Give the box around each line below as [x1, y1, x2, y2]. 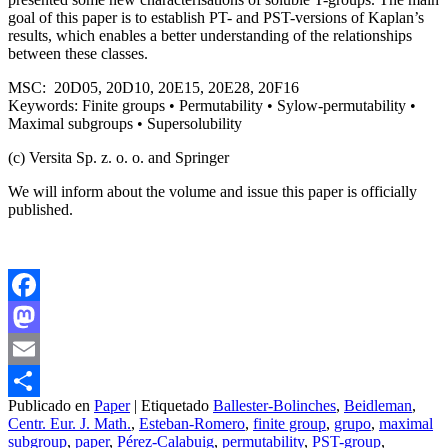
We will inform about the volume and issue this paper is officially [8, 183, 417, 201]
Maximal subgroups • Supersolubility [8, 115, 242, 133]
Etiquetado [141, 397, 209, 415]
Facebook [8, 308, 70, 326]
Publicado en [8, 397, 90, 415]
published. [8, 201, 73, 219]
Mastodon [8, 340, 71, 358]
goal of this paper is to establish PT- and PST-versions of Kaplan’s [8, 9, 424, 27]
